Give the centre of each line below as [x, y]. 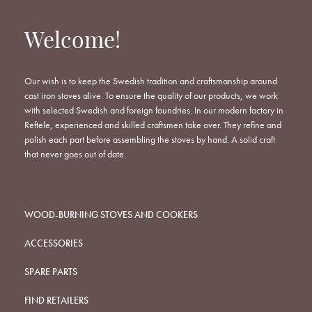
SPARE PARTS [51, 272]
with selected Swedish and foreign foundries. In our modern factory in [154, 110]
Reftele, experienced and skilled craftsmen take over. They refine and [153, 125]
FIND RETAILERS [56, 301]
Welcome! [72, 42]
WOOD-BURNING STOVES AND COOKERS [111, 215]
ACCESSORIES [54, 243]
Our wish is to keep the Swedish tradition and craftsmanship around [151, 81]
